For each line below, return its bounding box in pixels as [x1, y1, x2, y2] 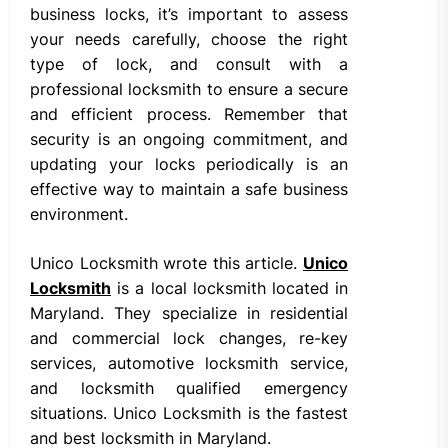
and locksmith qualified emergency [30, 378, 348, 399]
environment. [30, 204, 128, 225]
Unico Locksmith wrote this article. [30, 253, 303, 274]
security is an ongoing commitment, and [30, 129, 348, 150]
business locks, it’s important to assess [30, 4, 348, 25]
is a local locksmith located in [111, 278, 348, 299]
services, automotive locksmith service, [30, 353, 348, 374]
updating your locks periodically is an [30, 154, 348, 175]
